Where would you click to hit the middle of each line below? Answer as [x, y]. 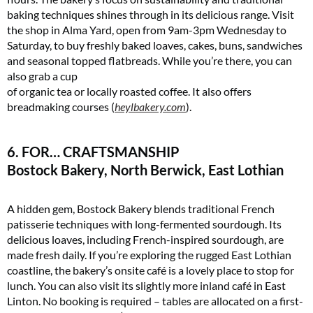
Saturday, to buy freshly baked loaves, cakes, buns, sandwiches [155, 45]
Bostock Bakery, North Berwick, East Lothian [145, 169]
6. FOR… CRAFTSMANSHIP [93, 151]
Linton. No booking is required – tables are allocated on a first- [155, 300]
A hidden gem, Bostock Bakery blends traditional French [141, 208]
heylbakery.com [150, 106]
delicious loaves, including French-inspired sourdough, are [145, 239]
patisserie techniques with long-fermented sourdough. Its [144, 224]
